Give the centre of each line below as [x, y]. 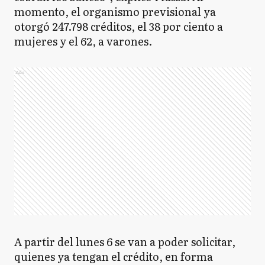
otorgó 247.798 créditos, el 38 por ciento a [119, 26]
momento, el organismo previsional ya [115, 12]
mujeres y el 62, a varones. [84, 41]
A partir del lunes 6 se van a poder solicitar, [125, 242]
